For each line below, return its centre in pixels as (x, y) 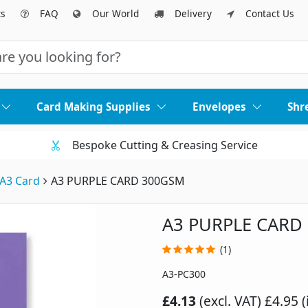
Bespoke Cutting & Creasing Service (165, 145)
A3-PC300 (184, 274)
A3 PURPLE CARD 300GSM (118, 181)
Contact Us (269, 13)
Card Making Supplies (94, 107)
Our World (116, 13)
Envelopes (219, 107)
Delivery (193, 13)
